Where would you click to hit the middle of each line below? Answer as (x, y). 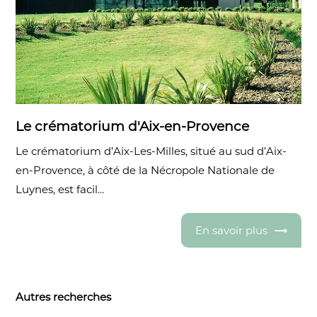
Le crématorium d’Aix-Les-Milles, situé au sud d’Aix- (151, 151)
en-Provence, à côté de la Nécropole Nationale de (145, 171)
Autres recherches (64, 296)
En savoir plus (231, 230)
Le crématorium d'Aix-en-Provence (133, 127)
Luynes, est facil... (60, 190)
